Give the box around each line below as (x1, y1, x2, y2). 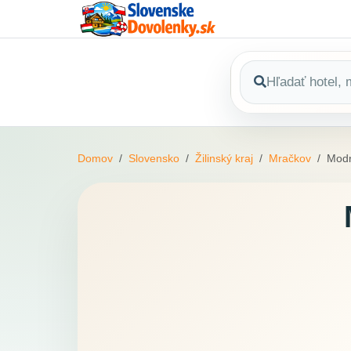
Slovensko (128, 152, 179, 165)
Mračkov (269, 152, 311, 165)
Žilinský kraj (195, 152, 253, 165)
